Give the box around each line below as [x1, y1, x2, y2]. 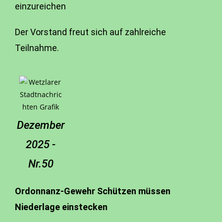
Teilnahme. [15, 43, 59, 53]
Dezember [16, 119, 65, 131]
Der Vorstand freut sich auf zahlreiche [15, 27, 166, 37]
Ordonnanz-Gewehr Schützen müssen [15, 186, 170, 196]
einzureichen [15, 1, 66, 11]
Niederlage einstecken [15, 202, 108, 212]
